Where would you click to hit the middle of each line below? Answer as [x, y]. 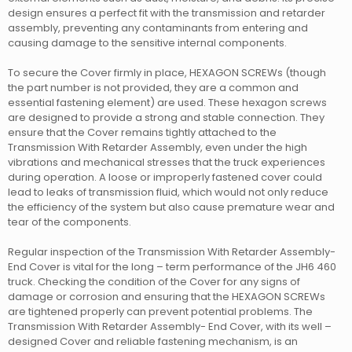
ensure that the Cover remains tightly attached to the [142, 133]
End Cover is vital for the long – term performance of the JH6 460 [172, 267]
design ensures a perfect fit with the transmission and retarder [167, 13]
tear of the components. [70, 222]
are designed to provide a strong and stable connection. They [166, 118]
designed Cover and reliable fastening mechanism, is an [153, 342]
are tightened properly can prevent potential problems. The [160, 312]
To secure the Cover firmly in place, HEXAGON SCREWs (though [167, 73]
